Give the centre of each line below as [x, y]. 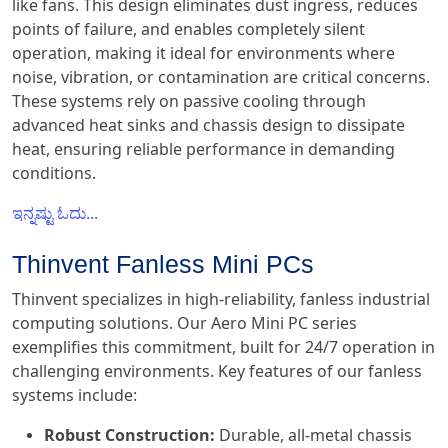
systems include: [74, 395]
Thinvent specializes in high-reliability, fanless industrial [221, 299]
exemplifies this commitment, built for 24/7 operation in [223, 347]
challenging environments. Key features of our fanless [217, 371]
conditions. [54, 173]
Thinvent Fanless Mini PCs [163, 264]
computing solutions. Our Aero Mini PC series [184, 323]
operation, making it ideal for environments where [203, 53]
